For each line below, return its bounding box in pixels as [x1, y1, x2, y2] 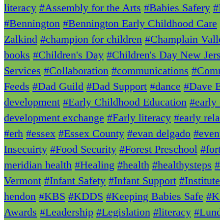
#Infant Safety [44, 174, 106, 187]
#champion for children [40, 33, 142, 46]
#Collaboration [44, 64, 109, 77]
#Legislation [96, 206, 150, 219]
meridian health [4, 159, 72, 171]
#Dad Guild [32, 80, 83, 93]
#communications [111, 64, 189, 77]
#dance [150, 80, 181, 93]
